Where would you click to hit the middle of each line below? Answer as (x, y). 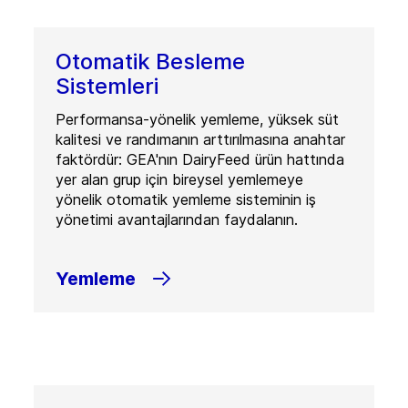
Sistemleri (107, 86)
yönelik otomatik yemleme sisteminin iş (185, 199)
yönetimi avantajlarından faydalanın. (176, 219)
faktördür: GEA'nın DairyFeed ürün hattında (199, 159)
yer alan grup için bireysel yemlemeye (179, 179)
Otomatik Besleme (150, 61)
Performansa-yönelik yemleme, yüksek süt (197, 119)
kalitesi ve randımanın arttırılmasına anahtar (200, 139)
